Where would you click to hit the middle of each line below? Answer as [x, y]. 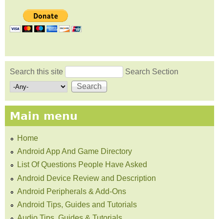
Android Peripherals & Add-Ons [72, 191]
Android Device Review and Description [87, 178]
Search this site [37, 72]
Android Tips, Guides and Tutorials [77, 204]
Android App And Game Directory [75, 152]
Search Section [152, 72]
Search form [46, 86]
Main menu [44, 116]
